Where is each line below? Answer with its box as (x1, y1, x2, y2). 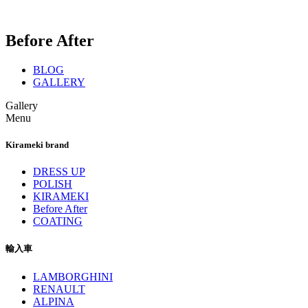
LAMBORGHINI (33, 270, 113, 283)
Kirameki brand (5, 139, 69, 150)
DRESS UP (33, 166, 85, 178)
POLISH (33, 178, 72, 190)
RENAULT (33, 283, 85, 295)
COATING (33, 215, 82, 228)
